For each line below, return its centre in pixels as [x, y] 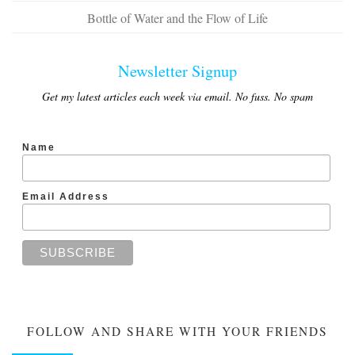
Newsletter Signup [177, 71]
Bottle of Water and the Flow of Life [177, 17]
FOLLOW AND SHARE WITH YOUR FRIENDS [177, 332]
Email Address [65, 196]
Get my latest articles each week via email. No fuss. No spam [177, 96]
